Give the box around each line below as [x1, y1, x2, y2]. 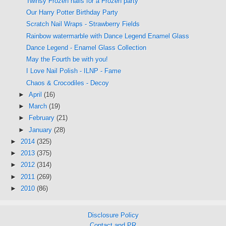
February [28, 114, 56, 122]
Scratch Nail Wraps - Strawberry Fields [26, 20, 140, 28]
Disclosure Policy [87, 211, 139, 219]
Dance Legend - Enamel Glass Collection [26, 43, 147, 51]
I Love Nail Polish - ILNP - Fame [26, 67, 122, 75]
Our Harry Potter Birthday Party [26, 9, 119, 16]
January [28, 126, 54, 134]
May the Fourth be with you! [26, 55, 108, 63]
